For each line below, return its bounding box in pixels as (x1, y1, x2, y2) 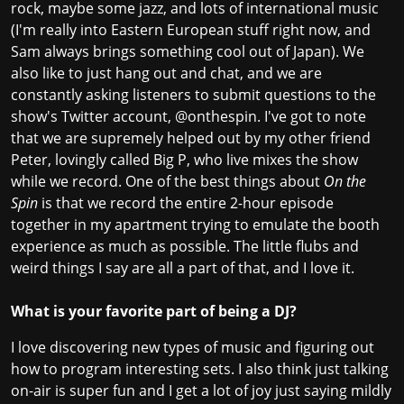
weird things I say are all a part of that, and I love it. (11, 258, 354, 279)
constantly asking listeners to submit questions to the (11, 85, 376, 106)
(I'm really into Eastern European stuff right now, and (11, 20, 371, 41)
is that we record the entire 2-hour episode (38, 193, 334, 214)
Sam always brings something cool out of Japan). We (11, 41, 364, 62)
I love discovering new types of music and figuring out (11, 337, 374, 358)
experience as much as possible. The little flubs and (11, 236, 359, 257)
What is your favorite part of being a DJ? (11, 301, 297, 322)
